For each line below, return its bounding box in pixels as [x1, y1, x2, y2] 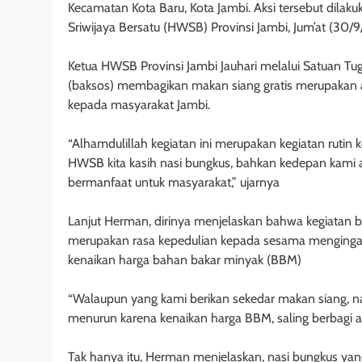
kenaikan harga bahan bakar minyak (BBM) [68, 251, 301, 267]
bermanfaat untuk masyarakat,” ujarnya [68, 174, 280, 190]
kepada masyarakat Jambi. [68, 96, 210, 112]
